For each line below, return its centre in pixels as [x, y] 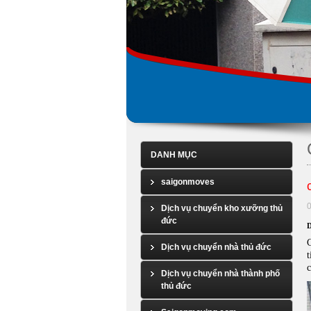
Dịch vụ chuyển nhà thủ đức [216, 247]
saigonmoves [188, 182]
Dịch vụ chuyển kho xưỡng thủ [222, 208]
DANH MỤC [174, 154]
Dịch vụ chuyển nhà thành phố [220, 273]
